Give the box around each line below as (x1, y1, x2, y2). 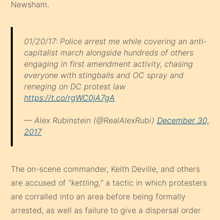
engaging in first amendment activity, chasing (24, 58, 193, 69)
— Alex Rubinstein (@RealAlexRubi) (24, 115, 157, 126)
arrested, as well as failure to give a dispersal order (11, 205, 201, 215)
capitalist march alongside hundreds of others (24, 47, 193, 57)
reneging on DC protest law (24, 81, 126, 91)
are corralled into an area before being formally (11, 191, 186, 201)
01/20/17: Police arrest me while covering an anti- (24, 36, 207, 46)
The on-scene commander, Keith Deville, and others (11, 164, 200, 174)
